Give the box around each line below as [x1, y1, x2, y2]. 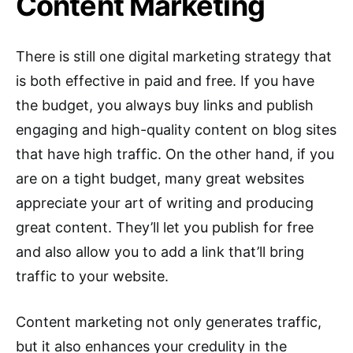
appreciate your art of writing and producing [16, 195, 314, 212]
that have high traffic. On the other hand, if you [16, 146, 334, 163]
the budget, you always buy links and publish [16, 97, 314, 114]
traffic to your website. [16, 268, 169, 285]
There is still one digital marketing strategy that [16, 48, 332, 65]
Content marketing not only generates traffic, [16, 314, 321, 331]
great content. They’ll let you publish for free [16, 219, 314, 236]
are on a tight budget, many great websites [16, 170, 304, 188]
